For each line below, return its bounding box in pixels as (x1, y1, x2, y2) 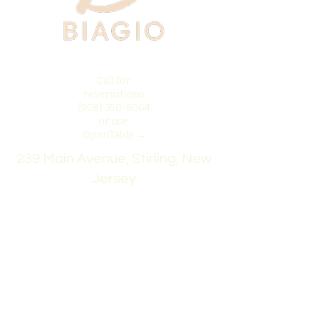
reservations (83, 88, 145, 100)
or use (98, 115, 130, 127)
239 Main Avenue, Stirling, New (16, 152, 211, 166)
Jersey (92, 172, 136, 186)
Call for (97, 75, 131, 87)
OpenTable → (82, 129, 146, 141)
